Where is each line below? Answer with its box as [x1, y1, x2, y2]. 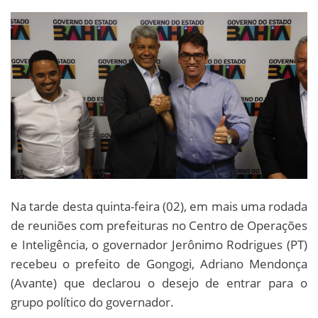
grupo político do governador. [11, 293, 174, 310]
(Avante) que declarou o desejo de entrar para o [11, 274, 307, 291]
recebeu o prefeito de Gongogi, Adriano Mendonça [11, 255, 307, 272]
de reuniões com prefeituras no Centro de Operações [11, 216, 307, 234]
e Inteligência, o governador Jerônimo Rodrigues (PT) [11, 236, 307, 253]
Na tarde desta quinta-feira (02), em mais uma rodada [11, 197, 307, 214]
